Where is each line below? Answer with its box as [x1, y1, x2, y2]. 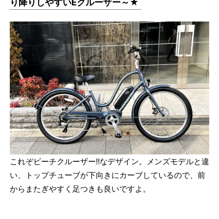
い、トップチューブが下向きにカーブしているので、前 [10, 170, 205, 180]
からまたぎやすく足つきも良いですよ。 [10, 183, 151, 194]
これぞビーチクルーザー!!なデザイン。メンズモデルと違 [10, 156, 209, 166]
